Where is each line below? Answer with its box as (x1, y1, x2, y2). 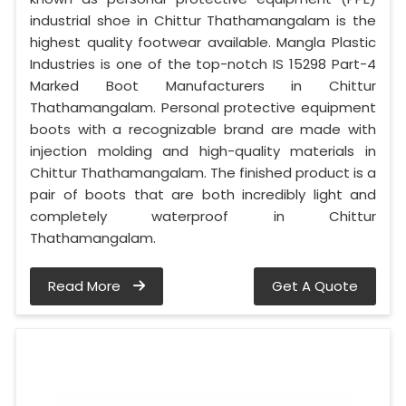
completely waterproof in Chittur (30, 206, 376, 226)
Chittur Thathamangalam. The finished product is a (30, 162, 376, 182)
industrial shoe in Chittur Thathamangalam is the (30, 10, 376, 30)
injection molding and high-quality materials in (30, 140, 376, 160)
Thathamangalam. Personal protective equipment (30, 97, 376, 117)
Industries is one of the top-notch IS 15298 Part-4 (30, 53, 376, 73)
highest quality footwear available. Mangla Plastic (30, 32, 376, 52)
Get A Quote (272, 275, 358, 295)
